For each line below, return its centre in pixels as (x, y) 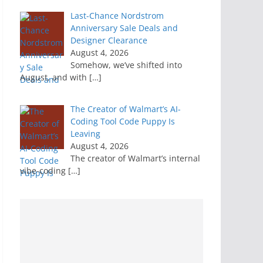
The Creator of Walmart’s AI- (125, 109)
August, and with (55, 77)
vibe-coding (44, 171)
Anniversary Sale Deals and (124, 28)
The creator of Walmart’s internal (135, 159)
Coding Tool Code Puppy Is (122, 122)
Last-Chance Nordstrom (117, 16)
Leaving (85, 134)
